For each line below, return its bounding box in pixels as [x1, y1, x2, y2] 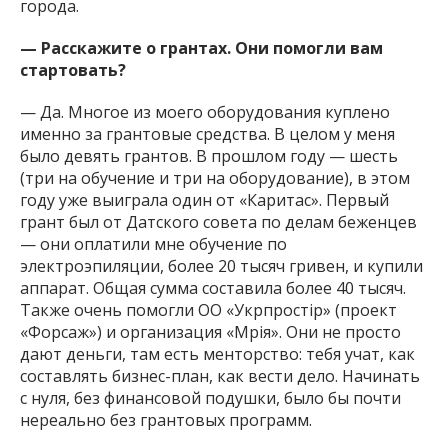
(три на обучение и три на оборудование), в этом [20, 166, 410, 189]
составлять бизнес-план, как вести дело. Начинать [20, 364, 420, 387]
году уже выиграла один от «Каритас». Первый [20, 188, 389, 211]
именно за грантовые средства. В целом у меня [20, 122, 395, 145]
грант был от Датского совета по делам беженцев [20, 210, 417, 233]
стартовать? [20, 58, 126, 81]
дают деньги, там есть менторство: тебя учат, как [20, 342, 415, 365]
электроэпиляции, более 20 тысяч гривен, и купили [20, 254, 423, 277]
